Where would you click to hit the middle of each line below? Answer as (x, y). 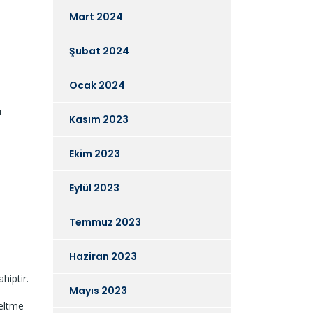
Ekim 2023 (95, 153)
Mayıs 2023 (98, 290)
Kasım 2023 (99, 119)
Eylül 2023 (94, 188)
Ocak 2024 (97, 85)
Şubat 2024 (99, 51)
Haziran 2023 (103, 256)
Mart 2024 (96, 16)
